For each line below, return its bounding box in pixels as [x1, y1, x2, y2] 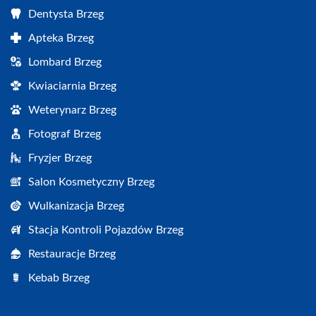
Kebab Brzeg [28, 272, 90, 284]
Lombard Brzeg [28, 56, 102, 68]
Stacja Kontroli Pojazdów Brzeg [28, 224, 183, 236]
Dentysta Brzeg [28, 8, 104, 20]
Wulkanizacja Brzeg [28, 200, 124, 212]
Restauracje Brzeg [28, 248, 116, 260]
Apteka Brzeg [28, 32, 94, 44]
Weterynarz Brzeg [28, 104, 116, 116]
